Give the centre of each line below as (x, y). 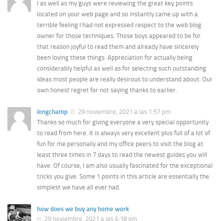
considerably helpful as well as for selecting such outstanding (122, 69)
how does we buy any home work (83, 209)
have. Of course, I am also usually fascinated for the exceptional (125, 166)
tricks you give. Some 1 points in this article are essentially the (123, 177)
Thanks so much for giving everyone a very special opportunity (123, 122)
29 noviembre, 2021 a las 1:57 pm (124, 112)
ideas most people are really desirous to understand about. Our (125, 79)
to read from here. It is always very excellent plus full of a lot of (124, 133)
